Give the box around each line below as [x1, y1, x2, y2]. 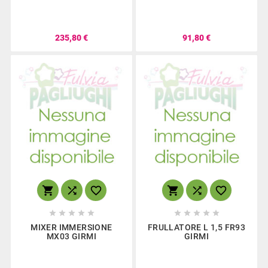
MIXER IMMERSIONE [31, 222, 112, 232]
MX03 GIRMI [46, 231, 96, 241]
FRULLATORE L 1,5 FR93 [147, 222, 246, 232]
